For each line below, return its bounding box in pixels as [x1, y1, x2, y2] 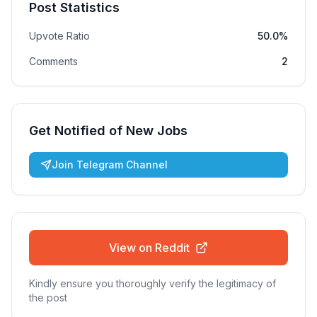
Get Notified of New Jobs [29, 123, 188, 138]
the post [29, 292, 67, 304]
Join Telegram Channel [52, 158, 168, 171]
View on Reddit [109, 241, 190, 255]
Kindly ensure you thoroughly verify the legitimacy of [29, 277, 276, 289]
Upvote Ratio [29, 30, 90, 42]
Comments [29, 55, 78, 67]
